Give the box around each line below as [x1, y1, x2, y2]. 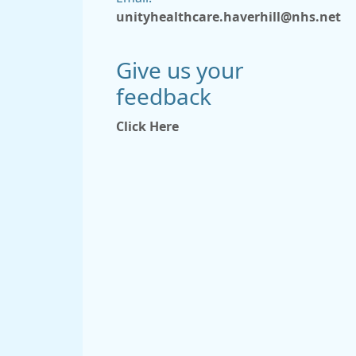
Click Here [116, 120, 179, 133]
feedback [116, 86, 217, 108]
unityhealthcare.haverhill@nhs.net [116, 10, 341, 23]
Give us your [116, 60, 244, 82]
